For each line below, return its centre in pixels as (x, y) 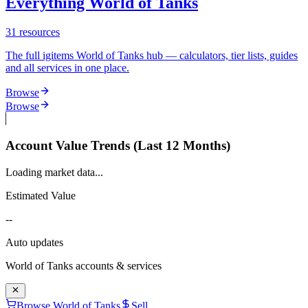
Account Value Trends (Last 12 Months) (118, 145)
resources (38, 32)
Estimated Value (41, 195)
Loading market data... (54, 172)
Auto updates (34, 242)
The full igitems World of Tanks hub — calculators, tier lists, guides (152, 56)
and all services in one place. (67, 68)
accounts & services (117, 265)
